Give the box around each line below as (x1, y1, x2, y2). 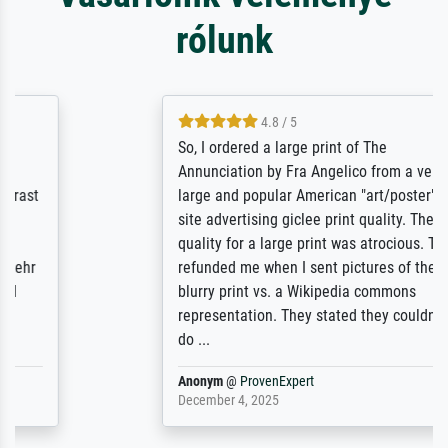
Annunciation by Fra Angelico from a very (82, 162, 349, 182)
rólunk (175, 17, 273, 63)
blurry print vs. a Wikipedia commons (82, 282, 321, 302)
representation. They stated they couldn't (82, 306, 348, 326)
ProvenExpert (144, 373, 219, 391)
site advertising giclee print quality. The (82, 210, 339, 230)
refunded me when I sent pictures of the (82, 258, 341, 278)
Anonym (82, 373, 128, 391)
